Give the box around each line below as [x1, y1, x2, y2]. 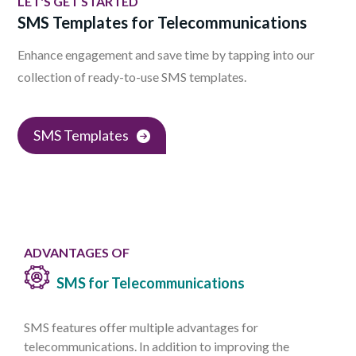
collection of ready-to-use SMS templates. [17, 69, 246, 85]
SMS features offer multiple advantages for [24, 319, 258, 335]
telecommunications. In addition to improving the [24, 339, 289, 354]
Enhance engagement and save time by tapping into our [17, 47, 315, 63]
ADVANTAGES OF [24, 245, 130, 261]
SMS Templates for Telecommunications [17, 13, 307, 33]
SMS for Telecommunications [54, 274, 245, 292]
